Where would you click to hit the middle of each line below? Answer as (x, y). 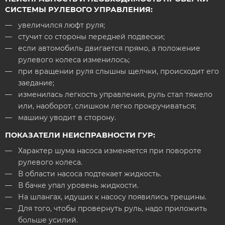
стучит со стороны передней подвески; (91, 36)
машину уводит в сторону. (67, 117)
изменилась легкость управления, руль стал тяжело (115, 94)
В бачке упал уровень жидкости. (78, 186)
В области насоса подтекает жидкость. (89, 174)
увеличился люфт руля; (61, 25)
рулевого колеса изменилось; (74, 60)
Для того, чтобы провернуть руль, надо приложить (112, 209)
